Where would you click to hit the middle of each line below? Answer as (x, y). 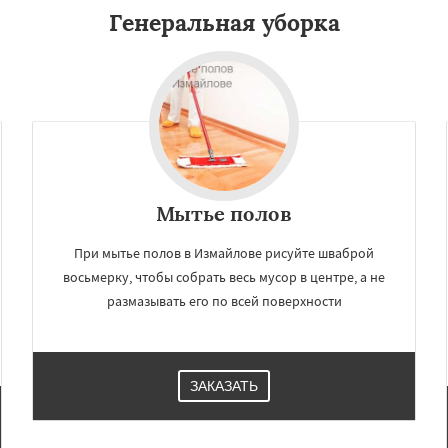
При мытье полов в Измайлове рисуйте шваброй (224, 253)
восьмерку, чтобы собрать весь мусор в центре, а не (224, 277)
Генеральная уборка (224, 22)
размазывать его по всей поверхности (224, 301)
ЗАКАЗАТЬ (224, 386)
